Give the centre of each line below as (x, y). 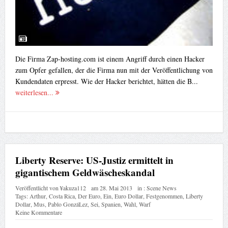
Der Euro (89, 196)
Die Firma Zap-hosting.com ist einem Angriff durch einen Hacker (110, 59)
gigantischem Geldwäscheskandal (85, 173)
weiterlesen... (35, 92)
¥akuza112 (73, 188)
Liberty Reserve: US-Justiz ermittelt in (94, 160)
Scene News (161, 188)
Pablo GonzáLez (67, 204)
